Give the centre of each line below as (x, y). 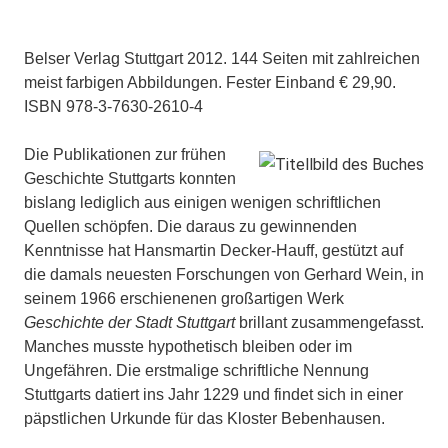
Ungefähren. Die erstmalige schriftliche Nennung (196, 370)
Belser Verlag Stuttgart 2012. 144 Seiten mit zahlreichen (222, 58)
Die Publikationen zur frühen (125, 154)
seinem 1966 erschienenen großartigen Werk (184, 298)
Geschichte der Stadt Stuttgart (129, 322)
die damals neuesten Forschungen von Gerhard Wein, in (224, 274)
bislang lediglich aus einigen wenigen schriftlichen (202, 202)
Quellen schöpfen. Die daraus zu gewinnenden (190, 226)
